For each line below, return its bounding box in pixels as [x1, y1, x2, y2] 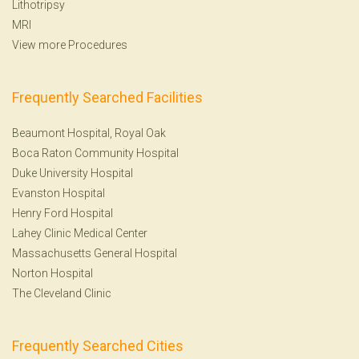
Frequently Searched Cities [12, 337, 184, 354]
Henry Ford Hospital [12, 206, 113, 220]
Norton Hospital [12, 266, 93, 280]
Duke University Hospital [12, 166, 133, 179]
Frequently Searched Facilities [12, 88, 203, 106]
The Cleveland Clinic [12, 286, 111, 300]
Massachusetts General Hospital [12, 246, 177, 260]
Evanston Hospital [12, 186, 105, 200]
